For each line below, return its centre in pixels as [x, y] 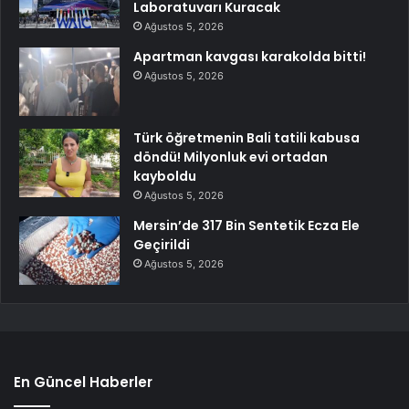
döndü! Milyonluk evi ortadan [231, 157]
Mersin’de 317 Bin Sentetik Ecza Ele [246, 225]
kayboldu [165, 176]
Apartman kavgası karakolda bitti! [250, 56]
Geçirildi [162, 244]
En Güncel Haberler [83, 382]
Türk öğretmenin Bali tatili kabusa [246, 137]
